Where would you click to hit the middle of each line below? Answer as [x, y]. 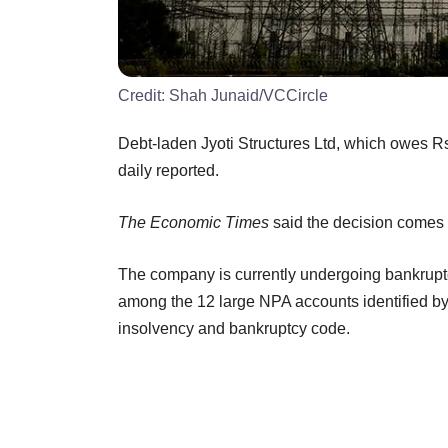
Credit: [143, 95]
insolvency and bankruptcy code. [234, 328]
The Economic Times [193, 222]
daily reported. [168, 170]
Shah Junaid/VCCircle [248, 95]
